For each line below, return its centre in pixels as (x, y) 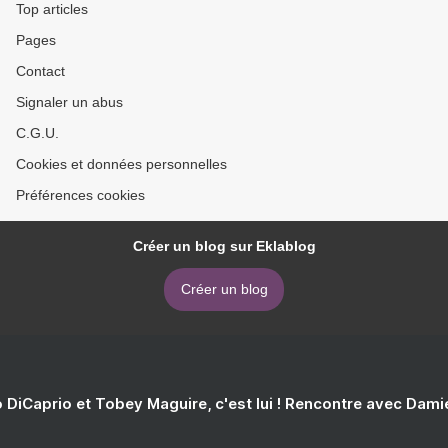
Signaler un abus (69, 102)
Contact (40, 71)
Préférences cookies (80, 195)
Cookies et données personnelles (121, 164)
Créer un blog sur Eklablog (224, 246)
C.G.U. (37, 133)
